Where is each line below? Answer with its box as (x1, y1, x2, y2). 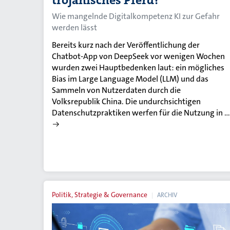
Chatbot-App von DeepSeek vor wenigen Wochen (52, 51, 225, 62)
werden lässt (52, 22, 97, 33)
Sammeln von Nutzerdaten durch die (52, 85, 181, 96)
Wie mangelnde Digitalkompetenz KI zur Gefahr (52, 11, 220, 22)
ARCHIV (157, 191, 177, 200)
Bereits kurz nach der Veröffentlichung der (52, 40, 200, 51)
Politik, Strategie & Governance (52, 190, 147, 200)
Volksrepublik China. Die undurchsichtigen (52, 96, 201, 107)
